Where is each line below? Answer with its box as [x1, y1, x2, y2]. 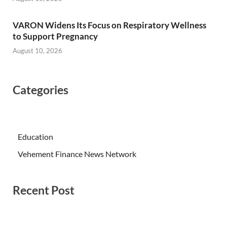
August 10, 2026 [13, 47, 62, 55]
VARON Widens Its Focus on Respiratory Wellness [13, 19, 206, 30]
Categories [13, 82, 68, 97]
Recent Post [13, 182, 74, 197]
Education [18, 131, 53, 141]
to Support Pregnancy [13, 30, 98, 42]
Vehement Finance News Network [18, 148, 136, 159]
